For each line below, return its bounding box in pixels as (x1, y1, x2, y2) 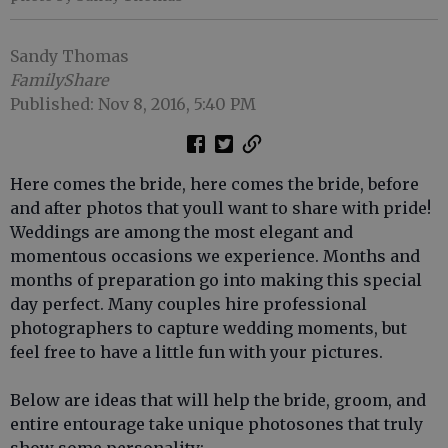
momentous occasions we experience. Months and (10, 245, 420, 266)
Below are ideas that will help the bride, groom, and (10, 389, 426, 410)
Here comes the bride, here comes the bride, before (10, 173, 419, 194)
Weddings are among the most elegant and (10, 221, 353, 242)
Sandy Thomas (10, 45, 129, 66)
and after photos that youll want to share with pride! (10, 197, 431, 218)
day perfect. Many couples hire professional (10, 293, 367, 314)
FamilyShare (10, 69, 108, 90)
